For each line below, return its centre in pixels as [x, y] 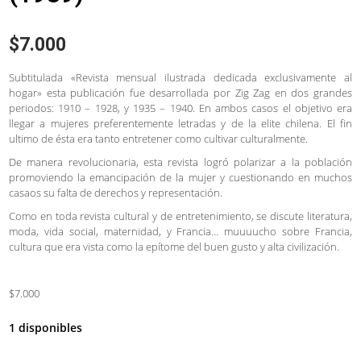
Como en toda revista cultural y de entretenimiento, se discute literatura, [180, 216]
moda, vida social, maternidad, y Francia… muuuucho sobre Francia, [180, 231]
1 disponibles [46, 327]
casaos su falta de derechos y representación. [116, 192]
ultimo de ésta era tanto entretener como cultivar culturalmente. [158, 138]
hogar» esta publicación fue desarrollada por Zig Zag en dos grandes [180, 92]
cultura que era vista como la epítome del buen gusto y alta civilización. [174, 246]
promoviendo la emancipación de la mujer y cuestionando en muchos [180, 177]
